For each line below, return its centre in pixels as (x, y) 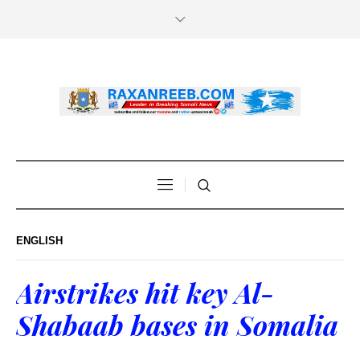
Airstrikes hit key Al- (145, 292)
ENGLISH (39, 240)
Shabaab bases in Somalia (177, 324)
